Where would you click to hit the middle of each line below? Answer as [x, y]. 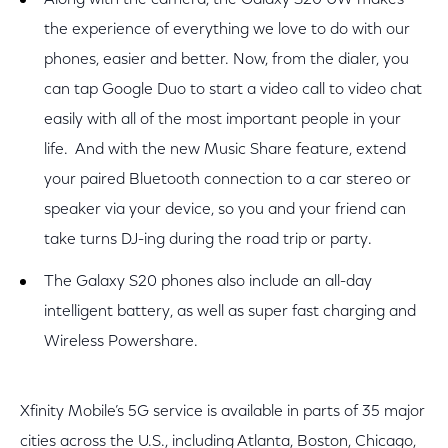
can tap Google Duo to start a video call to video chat [233, 90]
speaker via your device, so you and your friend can [225, 210]
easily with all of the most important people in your [222, 120]
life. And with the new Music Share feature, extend [225, 150]
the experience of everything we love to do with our [227, 30]
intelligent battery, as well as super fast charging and [230, 312]
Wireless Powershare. [121, 342]
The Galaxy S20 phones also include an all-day [208, 282]
